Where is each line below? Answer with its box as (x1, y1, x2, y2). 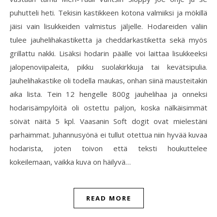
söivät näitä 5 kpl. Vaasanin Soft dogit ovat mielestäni (10, 116, 207, 126)
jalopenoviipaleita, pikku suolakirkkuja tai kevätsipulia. (10, 62, 207, 72)
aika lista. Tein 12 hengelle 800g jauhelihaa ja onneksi (10, 89, 207, 99)
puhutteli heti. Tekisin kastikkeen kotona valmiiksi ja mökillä (10, 8, 207, 17)
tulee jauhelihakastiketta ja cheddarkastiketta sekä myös (10, 35, 207, 45)
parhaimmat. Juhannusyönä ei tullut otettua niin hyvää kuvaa (10, 130, 207, 139)
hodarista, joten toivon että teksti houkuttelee (10, 143, 207, 153)
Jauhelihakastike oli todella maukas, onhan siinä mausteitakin (10, 76, 207, 85)
